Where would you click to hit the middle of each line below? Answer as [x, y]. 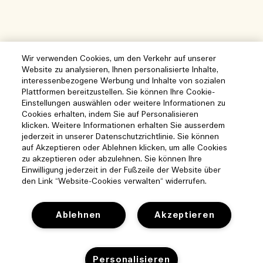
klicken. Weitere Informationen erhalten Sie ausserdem [124, 126]
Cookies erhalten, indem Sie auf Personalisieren [110, 115]
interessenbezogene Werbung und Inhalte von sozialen [124, 81]
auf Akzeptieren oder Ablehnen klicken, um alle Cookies [125, 148]
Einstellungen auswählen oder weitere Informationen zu [124, 104]
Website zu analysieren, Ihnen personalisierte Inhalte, [120, 70]
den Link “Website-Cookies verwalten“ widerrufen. [114, 182]
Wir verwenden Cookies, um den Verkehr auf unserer [119, 59]
